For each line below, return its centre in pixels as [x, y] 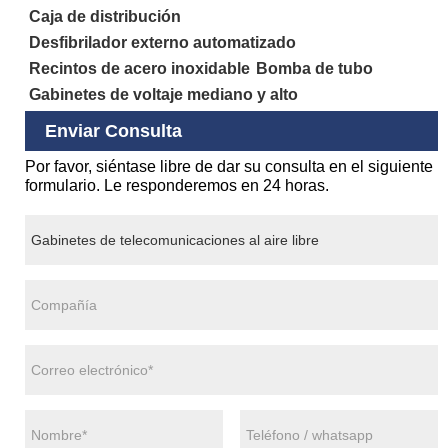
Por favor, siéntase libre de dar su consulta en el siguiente [229, 167]
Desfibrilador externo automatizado [163, 42]
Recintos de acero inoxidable [140, 68]
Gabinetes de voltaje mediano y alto [164, 94]
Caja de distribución [105, 16]
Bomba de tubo [315, 68]
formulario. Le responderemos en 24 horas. [177, 186]
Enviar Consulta [113, 130]
